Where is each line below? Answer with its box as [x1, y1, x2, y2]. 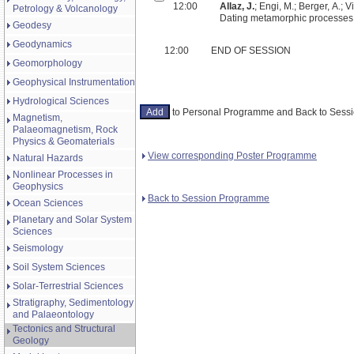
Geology [13, 335, 49, 346]
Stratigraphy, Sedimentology [13, 297, 134, 308]
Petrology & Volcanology [13, 3, 118, 14]
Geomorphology [13, 58, 82, 69]
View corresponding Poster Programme [148, 149, 317, 161]
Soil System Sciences [13, 262, 105, 273]
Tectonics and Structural [13, 323, 115, 334]
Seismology [13, 243, 63, 254]
